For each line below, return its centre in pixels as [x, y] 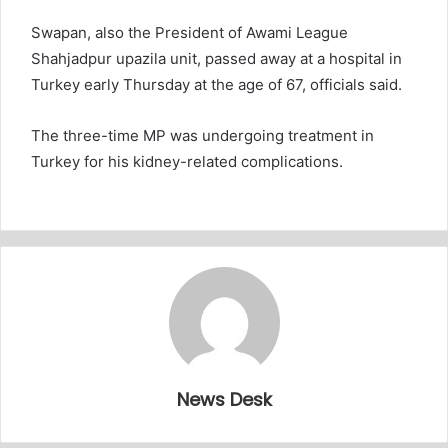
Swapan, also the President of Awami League [189, 32]
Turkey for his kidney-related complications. [187, 161]
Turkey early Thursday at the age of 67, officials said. [216, 84]
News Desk [224, 399]
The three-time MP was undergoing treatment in [202, 135]
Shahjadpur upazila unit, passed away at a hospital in [216, 58]
